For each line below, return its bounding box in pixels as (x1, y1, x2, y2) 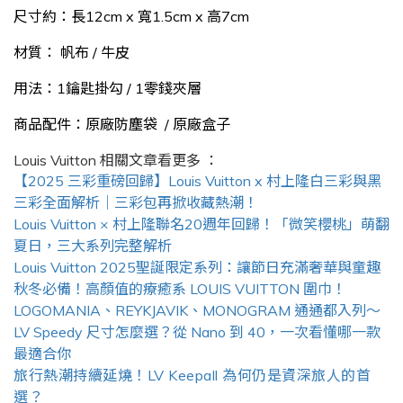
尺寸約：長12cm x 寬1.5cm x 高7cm (13, 7, 253, 25)
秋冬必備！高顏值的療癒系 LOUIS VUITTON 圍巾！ (13, 280, 346, 298)
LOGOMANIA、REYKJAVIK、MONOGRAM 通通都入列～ (13, 301, 381, 319)
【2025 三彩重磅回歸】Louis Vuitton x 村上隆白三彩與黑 (13, 172, 381, 190)
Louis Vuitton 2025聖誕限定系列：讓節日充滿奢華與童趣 (13, 258, 381, 276)
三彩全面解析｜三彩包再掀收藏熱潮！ (13, 193, 258, 211)
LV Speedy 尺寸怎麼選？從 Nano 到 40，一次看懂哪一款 (13, 323, 381, 341)
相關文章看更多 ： (100, 151, 219, 169)
